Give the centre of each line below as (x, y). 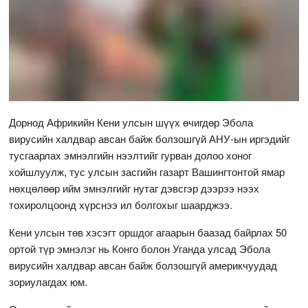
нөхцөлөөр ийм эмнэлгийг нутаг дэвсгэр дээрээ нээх (134, 188)
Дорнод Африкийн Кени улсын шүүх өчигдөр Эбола (131, 122)
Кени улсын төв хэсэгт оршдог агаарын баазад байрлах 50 (148, 232)
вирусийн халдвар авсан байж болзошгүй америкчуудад (143, 265)
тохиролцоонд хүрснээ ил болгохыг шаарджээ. (121, 204)
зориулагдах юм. (48, 281)
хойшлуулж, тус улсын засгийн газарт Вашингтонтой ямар (147, 171)
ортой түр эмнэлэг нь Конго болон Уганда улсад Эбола (140, 248)
